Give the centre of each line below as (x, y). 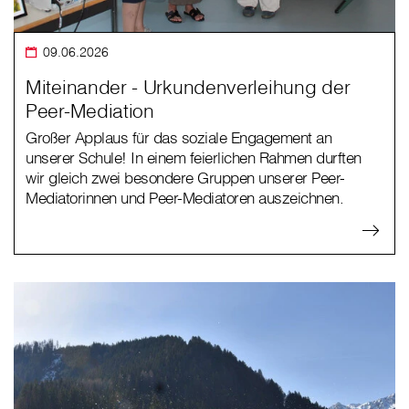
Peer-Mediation (90, 111)
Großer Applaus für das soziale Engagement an (178, 138)
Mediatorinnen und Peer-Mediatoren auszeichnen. (184, 198)
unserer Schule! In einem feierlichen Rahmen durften (194, 158)
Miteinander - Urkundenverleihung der (188, 87)
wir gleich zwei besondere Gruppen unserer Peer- (185, 178)
